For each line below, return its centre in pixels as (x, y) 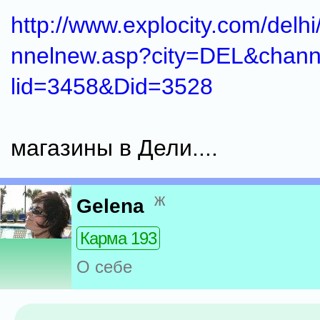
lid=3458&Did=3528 (112, 86)
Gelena (110, 206)
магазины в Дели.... (114, 148)
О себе (104, 267)
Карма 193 (118, 239)
